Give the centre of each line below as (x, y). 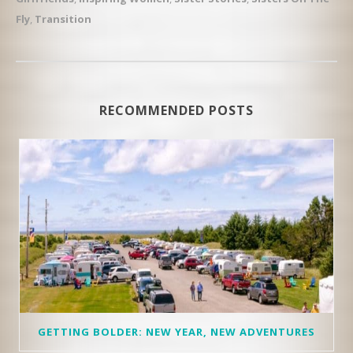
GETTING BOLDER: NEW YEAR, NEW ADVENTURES (176, 331)
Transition (63, 19)
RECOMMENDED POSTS (176, 110)
